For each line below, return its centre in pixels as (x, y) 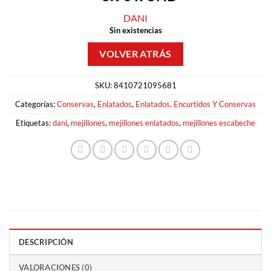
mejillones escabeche (219, 122)
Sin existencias (135, 30)
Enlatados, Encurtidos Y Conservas (196, 104)
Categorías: (36, 104)
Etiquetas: (34, 122)
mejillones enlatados (144, 122)
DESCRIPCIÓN (46, 242)
